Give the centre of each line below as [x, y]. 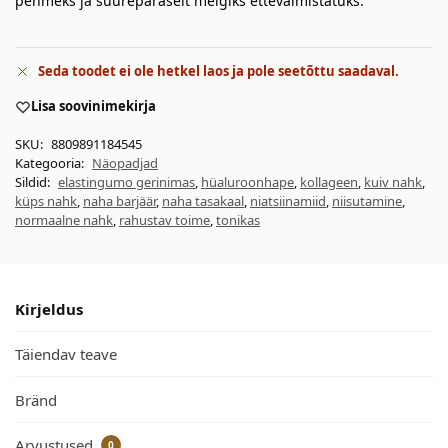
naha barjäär [119, 200]
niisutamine [367, 200]
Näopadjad [125, 162]
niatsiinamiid [288, 200]
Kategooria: [51, 162]
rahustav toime [164, 219]
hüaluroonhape [247, 181]
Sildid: [34, 181]
